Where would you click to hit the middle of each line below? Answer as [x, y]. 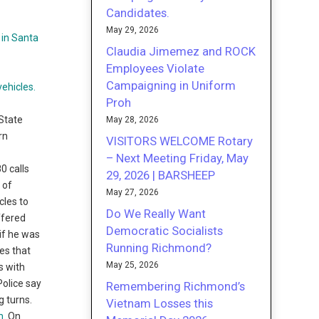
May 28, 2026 [133, 119]
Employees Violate [156, 68]
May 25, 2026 [133, 265]
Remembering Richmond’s [176, 286]
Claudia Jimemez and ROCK [181, 51]
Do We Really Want [156, 213]
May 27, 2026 [133, 192]
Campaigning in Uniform [171, 85]
